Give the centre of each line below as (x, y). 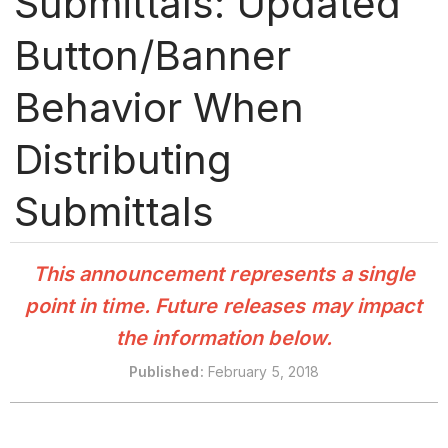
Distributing (123, 159)
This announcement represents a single (224, 274)
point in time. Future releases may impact (224, 306)
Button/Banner (152, 55)
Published (164, 372)
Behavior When (159, 107)
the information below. (224, 338)
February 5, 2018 (263, 372)
